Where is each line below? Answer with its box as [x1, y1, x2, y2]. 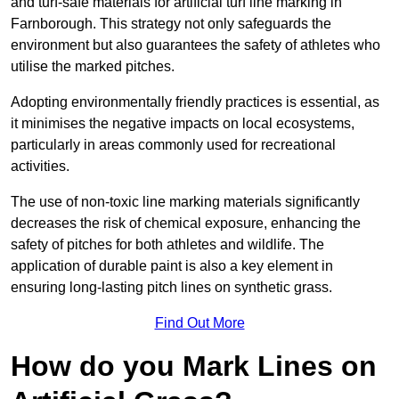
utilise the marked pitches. [11, 59, 175, 75]
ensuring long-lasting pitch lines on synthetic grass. [11, 280, 332, 296]
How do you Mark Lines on [11, 350, 377, 383]
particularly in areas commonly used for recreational [11, 137, 336, 153]
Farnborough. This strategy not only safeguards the [11, 16, 331, 32]
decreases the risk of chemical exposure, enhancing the [11, 216, 361, 232]
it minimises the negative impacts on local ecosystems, [11, 116, 354, 132]
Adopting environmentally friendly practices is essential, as [11, 94, 379, 110]
